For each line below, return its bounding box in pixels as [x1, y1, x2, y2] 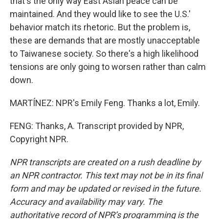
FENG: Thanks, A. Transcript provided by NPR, [10, 121, 184, 131]
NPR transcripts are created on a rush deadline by [10, 157, 201, 167]
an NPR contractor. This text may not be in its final [10, 170, 202, 180]
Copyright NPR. [10, 134, 68, 144]
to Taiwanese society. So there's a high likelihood [10, 48, 198, 59]
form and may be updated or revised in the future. [10, 183, 201, 194]
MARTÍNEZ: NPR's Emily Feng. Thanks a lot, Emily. [10, 98, 200, 108]
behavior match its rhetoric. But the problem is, [10, 22, 190, 32]
